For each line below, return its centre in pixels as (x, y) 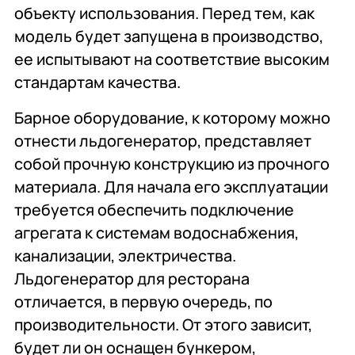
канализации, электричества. (126, 256)
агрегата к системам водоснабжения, (157, 233)
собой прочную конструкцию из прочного (172, 164)
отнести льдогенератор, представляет (163, 141)
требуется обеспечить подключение (155, 210)
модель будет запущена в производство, (169, 36)
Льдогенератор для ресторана (132, 279)
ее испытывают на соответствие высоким (172, 59)
